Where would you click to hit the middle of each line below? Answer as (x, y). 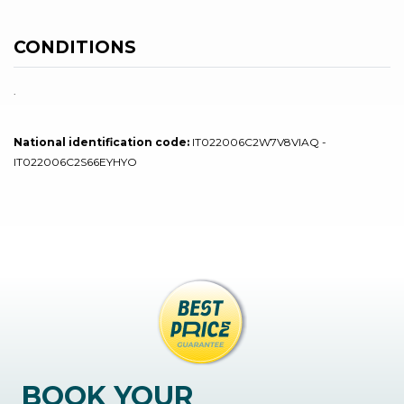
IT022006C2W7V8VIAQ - (258, 142)
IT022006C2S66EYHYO (75, 161)
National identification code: (101, 142)
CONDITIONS (75, 47)
